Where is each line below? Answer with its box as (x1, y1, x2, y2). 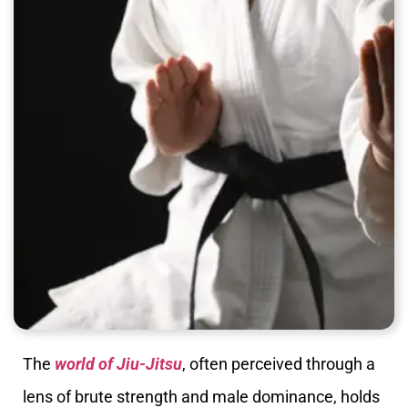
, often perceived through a (182, 354, 375, 373)
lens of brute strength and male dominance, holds (23, 387, 380, 406)
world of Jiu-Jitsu (55, 354, 182, 373)
